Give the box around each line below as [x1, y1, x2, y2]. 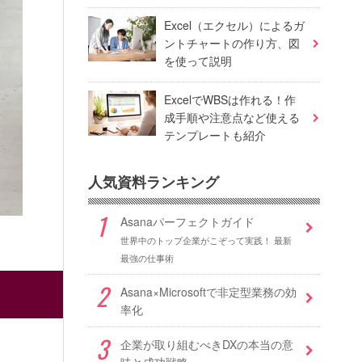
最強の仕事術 [120, 250, 174, 264]
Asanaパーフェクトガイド [120, 213, 255, 229]
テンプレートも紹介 [163, 126, 266, 143]
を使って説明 [163, 52, 232, 69]
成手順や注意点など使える [163, 108, 300, 125]
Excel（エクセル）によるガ [163, 16, 305, 33]
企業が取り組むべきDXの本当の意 [120, 335, 293, 352]
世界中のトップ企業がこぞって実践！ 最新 [120, 233, 292, 246]
